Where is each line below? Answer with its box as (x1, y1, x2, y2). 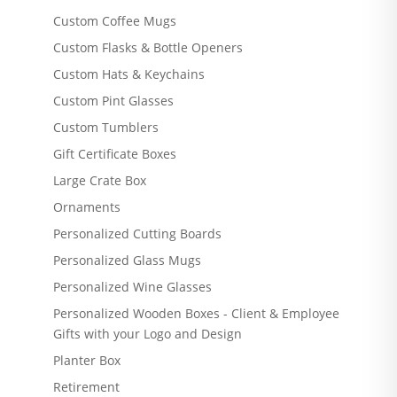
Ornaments (52, 198, 121, 215)
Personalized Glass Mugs (52, 252, 201, 269)
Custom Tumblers (52, 119, 159, 136)
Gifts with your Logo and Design (52, 325, 242, 342)
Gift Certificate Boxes (52, 145, 176, 162)
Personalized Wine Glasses (52, 278, 212, 295)
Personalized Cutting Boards (52, 225, 222, 242)
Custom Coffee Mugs (52, 12, 176, 29)
